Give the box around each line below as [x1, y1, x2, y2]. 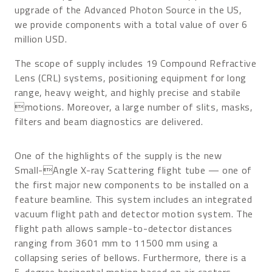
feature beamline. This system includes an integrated [15, 191, 253, 206]
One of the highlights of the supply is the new [15, 148, 222, 163]
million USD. [15, 31, 70, 46]
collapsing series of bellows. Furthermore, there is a [15, 250, 246, 265]
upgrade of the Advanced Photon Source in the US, [15, 2, 242, 17]
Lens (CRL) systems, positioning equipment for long [15, 70, 247, 85]
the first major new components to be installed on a [15, 177, 249, 192]
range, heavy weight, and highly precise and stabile [15, 84, 241, 100]
